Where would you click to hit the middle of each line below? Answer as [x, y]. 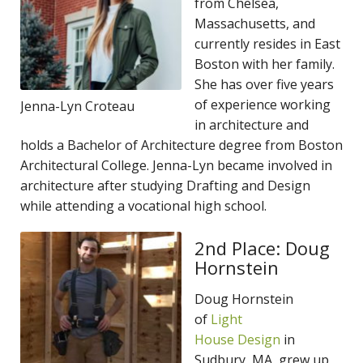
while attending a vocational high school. [145, 205]
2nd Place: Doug [262, 248]
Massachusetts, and [255, 23]
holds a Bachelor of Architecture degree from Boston [181, 145]
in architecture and [252, 124]
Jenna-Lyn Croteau [77, 106]
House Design [237, 339]
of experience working [263, 104]
